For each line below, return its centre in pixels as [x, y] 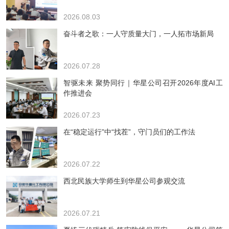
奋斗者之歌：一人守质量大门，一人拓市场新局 [139, 33]
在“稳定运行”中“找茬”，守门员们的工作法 [129, 132]
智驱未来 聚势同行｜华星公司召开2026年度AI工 [143, 83]
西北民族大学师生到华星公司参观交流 [124, 181]
